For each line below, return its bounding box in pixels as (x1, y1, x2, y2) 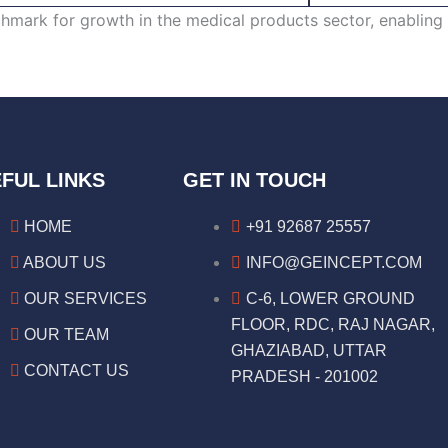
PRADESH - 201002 (231, 368, 378, 385)
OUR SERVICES (24, 290, 147, 307)
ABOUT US (23, 254, 106, 271)
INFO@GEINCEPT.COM (246, 254, 422, 271)
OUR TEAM (24, 326, 109, 343)
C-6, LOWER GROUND (246, 290, 415, 307)
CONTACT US (24, 362, 129, 379)
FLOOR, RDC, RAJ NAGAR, (231, 316, 435, 333)
